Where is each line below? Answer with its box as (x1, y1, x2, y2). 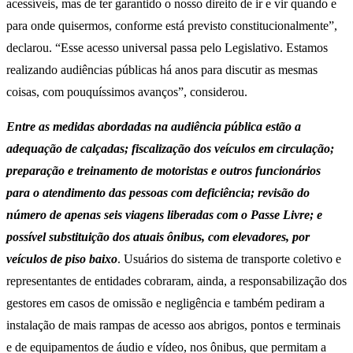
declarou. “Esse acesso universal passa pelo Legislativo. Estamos (6, 41, 328, 55)
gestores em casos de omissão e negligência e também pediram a (6, 296, 325, 310)
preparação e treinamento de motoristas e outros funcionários (6, 164, 321, 178)
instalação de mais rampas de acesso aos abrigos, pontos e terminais (6, 318, 340, 333)
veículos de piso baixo (6, 252, 117, 266)
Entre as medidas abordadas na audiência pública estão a (6, 120, 301, 134)
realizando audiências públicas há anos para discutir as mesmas (6, 63, 318, 77)
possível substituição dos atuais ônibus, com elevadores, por (6, 230, 310, 244)
